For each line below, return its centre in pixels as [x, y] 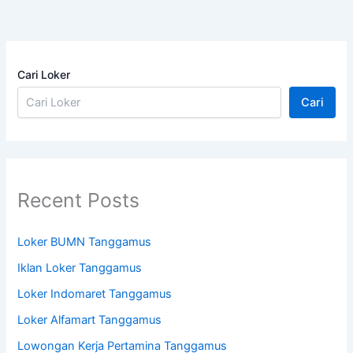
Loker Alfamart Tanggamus [90, 320]
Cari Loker [44, 75]
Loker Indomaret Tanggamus [95, 294]
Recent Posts [79, 201]
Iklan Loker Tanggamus [80, 268]
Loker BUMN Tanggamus [85, 242]
